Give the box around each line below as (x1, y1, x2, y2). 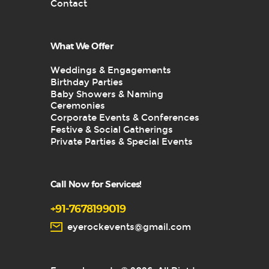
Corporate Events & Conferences (50, 112, 199, 123)
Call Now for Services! (50, 180, 142, 189)
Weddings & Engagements (50, 64, 171, 76)
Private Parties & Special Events (50, 136, 193, 147)
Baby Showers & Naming (50, 88, 163, 100)
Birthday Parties (50, 76, 123, 88)
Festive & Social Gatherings (50, 124, 173, 135)
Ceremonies (50, 100, 105, 111)
